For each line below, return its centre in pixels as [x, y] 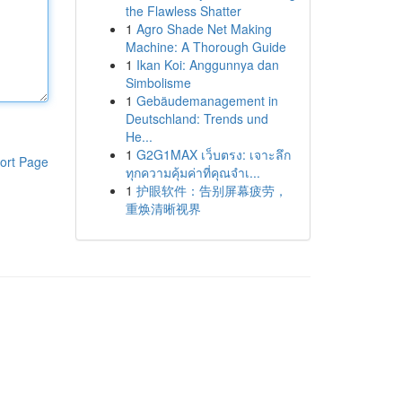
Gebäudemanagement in [207, 100]
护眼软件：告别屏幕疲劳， [211, 190]
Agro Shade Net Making [204, 29]
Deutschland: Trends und [197, 118]
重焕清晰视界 [163, 208]
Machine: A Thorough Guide [205, 47]
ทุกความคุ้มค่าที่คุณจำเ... [192, 172]
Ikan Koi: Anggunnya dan [207, 65]
